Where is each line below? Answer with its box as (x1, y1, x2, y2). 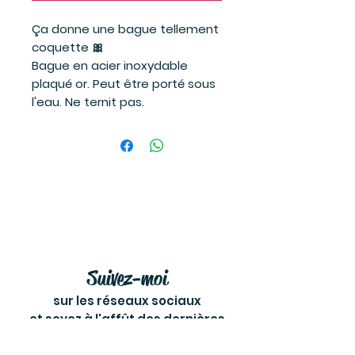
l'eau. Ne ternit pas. (32, 94, 144, 110)
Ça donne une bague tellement (32, 21, 219, 37)
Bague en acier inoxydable (32, 57, 188, 74)
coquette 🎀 (32, 39, 104, 55)
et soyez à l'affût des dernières (29, 311, 225, 327)
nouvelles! (94, 329, 159, 345)
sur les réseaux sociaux (52, 292, 201, 309)
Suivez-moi (86, 265, 167, 292)
